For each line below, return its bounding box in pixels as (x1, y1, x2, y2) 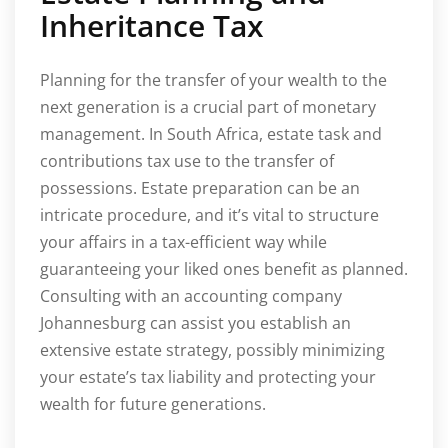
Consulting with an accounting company (40, 284, 342, 307)
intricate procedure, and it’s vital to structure (40, 203, 379, 226)
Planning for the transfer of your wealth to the (40, 68, 387, 91)
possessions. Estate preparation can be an (40, 176, 360, 199)
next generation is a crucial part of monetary (40, 95, 376, 118)
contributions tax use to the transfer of (40, 149, 334, 172)
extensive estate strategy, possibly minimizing (40, 338, 385, 361)
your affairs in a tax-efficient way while (40, 230, 327, 253)
